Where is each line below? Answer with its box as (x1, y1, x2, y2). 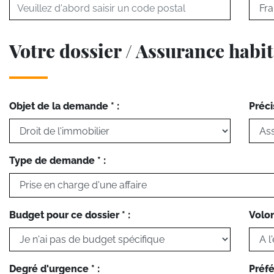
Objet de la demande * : (9, 100, 119, 113)
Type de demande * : (9, 154, 106, 166)
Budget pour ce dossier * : (9, 209, 130, 221)
